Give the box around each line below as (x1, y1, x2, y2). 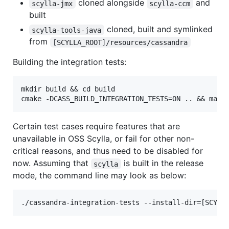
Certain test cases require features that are (13, 121, 180, 132)
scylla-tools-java (32, 26, 102, 34)
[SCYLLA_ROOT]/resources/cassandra (53, 38, 188, 47)
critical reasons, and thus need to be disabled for (13, 146, 203, 156)
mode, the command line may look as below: (13, 170, 186, 181)
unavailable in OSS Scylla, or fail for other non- (13, 133, 194, 144)
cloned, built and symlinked (104, 24, 215, 35)
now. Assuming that (13, 158, 91, 169)
